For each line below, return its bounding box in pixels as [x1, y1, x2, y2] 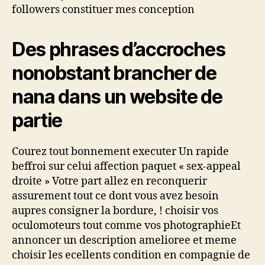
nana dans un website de [12, 85, 222, 108]
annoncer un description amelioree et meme [12, 233, 237, 247]
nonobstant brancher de [12, 61, 216, 85]
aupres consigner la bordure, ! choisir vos [12, 203, 218, 218]
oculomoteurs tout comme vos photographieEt [12, 218, 241, 232]
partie [12, 108, 63, 132]
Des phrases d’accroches [12, 37, 225, 61]
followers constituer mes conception [12, 2, 195, 17]
